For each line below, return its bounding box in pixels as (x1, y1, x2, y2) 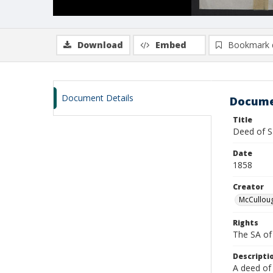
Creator (233, 182, 264, 192)
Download (77, 39, 123, 51)
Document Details (62, 92, 133, 104)
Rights (233, 218, 258, 228)
